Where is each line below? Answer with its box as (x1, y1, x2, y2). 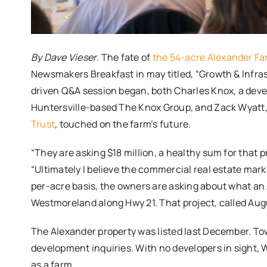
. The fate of (97, 51, 153, 64)
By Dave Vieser (30, 51, 97, 64)
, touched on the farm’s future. (55, 117, 191, 131)
